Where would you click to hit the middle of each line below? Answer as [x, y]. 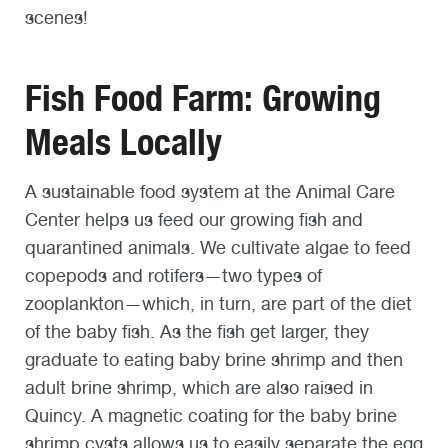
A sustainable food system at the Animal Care [210, 192]
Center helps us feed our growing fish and [194, 220]
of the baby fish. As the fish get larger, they [197, 332]
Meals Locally [123, 142]
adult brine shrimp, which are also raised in [199, 388]
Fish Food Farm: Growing [203, 98]
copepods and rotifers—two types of [173, 276]
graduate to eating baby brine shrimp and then [214, 360]
